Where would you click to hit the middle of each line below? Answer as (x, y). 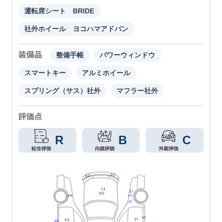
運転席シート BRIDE (59, 11)
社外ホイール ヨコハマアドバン (76, 29)
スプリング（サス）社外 (62, 91)
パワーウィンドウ (127, 55)
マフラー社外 (137, 91)
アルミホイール (106, 73)
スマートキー (45, 73)
